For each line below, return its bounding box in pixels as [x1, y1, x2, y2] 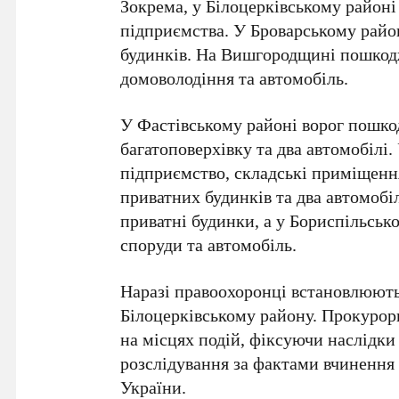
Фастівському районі [137, 111, 298, 136]
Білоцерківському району [120, 302, 313, 327]
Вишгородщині [221, 41, 337, 66]
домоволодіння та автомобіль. [120, 65, 349, 90]
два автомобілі [277, 135, 389, 160]
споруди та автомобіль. [120, 232, 297, 256]
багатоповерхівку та [120, 135, 278, 160]
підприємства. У [120, 17, 251, 42]
